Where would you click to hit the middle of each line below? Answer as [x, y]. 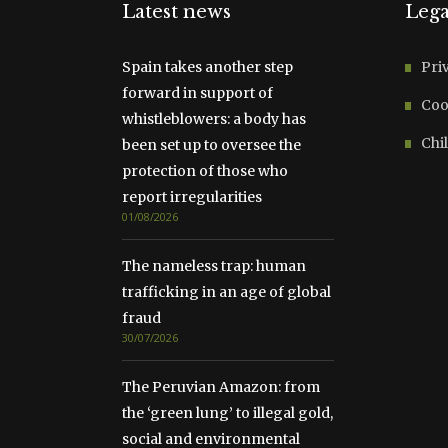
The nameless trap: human [214, 266]
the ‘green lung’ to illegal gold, [227, 413]
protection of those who [205, 171]
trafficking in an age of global [226, 292]
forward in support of [197, 93]
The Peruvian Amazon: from [221, 387]
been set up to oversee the [211, 145]
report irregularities [192, 197]
